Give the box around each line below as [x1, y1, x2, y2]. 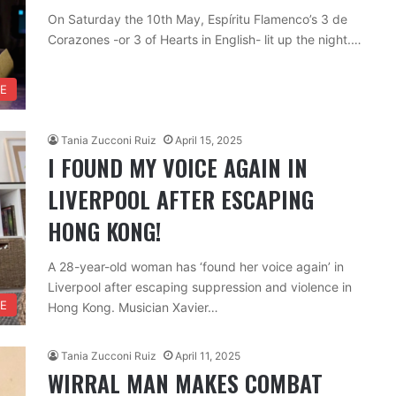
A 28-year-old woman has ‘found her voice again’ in [48, 259, 344, 274]
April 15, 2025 [175, 133, 242, 147]
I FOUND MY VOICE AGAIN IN [48, 150, 308, 185]
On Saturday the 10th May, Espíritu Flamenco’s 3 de [48, 11, 347, 27]
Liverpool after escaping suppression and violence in [48, 279, 352, 294]
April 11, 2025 [175, 349, 240, 362]
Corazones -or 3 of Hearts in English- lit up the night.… [48, 32, 362, 47]
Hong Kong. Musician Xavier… [48, 300, 218, 315]
